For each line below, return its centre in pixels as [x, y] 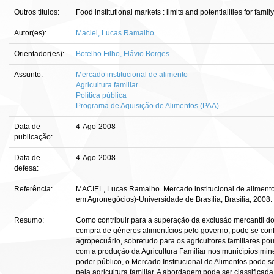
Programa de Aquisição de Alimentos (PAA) [147, 106]
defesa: [27, 168]
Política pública [101, 95]
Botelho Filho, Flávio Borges [123, 54]
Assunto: [29, 75]
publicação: [34, 137]
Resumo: [30, 220]
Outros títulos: [38, 12]
